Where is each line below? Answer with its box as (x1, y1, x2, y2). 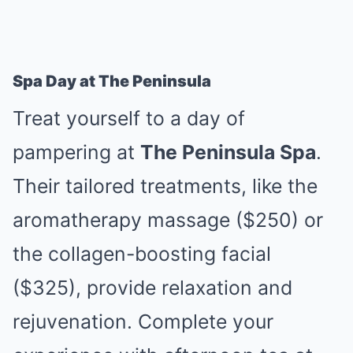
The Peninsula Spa (140, 140, 316, 164)
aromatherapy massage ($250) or (13, 208, 323, 232)
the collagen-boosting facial (13, 242, 271, 266)
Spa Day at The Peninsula (13, 72, 211, 91)
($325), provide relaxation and (13, 276, 292, 299)
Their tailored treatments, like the (13, 174, 318, 198)
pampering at (13, 140, 140, 164)
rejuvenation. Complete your (13, 310, 273, 333)
